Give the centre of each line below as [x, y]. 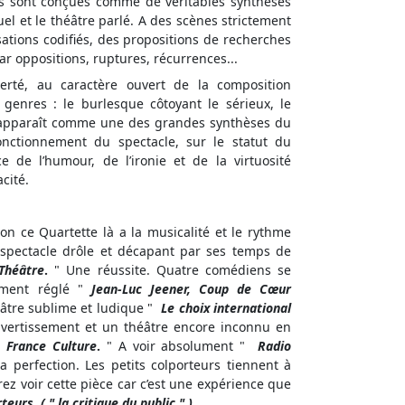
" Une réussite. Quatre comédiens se [170, 270]
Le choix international [226, 308]
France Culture [52, 346]
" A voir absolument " [176, 346]
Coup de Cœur [245, 289]
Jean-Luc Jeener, [141, 289]
